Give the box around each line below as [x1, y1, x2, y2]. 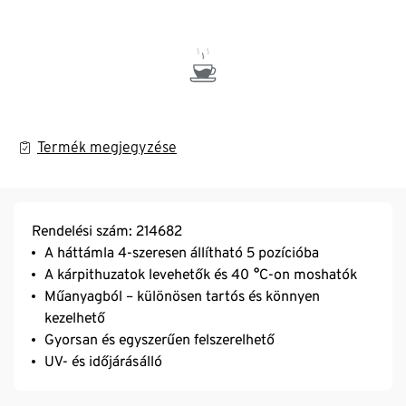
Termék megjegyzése [37, 138, 177, 156]
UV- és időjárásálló [44, 352, 162, 370]
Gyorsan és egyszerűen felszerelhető [44, 330, 275, 348]
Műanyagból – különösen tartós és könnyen [44, 286, 320, 304]
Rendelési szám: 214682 [32, 221, 182, 239]
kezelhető [44, 308, 105, 326]
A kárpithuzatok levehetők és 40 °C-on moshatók [44, 265, 357, 283]
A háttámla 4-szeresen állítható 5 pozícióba [44, 243, 319, 261]
